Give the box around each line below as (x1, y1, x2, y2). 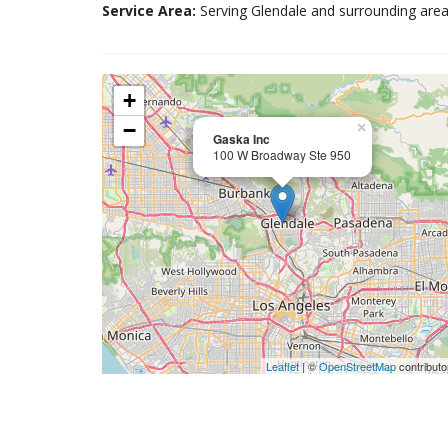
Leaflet (266, 358, 300, 374)
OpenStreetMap (319, 358, 397, 374)
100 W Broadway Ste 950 (213, 146, 351, 163)
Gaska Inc (213, 130, 270, 148)
